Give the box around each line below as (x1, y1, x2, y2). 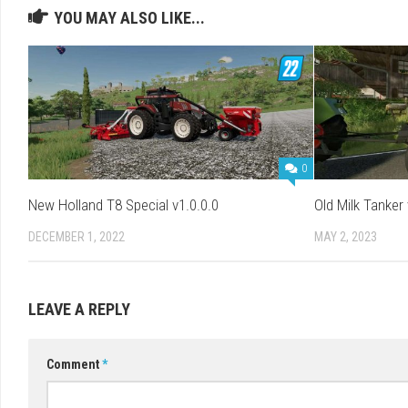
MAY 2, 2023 (313, 229, 377, 244)
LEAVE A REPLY (28, 300, 130, 320)
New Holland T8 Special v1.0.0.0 (28, 195, 219, 214)
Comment (46, 357, 102, 372)
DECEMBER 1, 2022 (28, 229, 125, 244)
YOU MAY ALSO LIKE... (54, 7, 205, 27)
